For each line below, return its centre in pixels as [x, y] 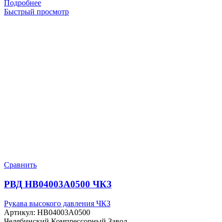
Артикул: [21, 212]
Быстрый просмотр [36, 12]
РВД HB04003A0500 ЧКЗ [58, 184]
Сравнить [20, 165]
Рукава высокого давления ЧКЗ [57, 203]
